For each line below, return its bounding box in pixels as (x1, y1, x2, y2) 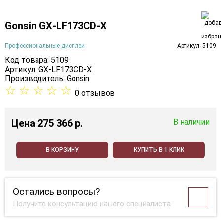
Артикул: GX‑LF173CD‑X (5, 65, 92, 74)
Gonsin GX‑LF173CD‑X (5, 19, 107, 32)
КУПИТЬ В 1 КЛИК (134, 147, 184, 154)
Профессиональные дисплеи (5, 42, 85, 49)
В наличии (173, 117, 210, 127)
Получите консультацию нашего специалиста (13, 199, 171, 209)
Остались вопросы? (13, 186, 100, 198)
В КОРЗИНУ (45, 147, 79, 154)
